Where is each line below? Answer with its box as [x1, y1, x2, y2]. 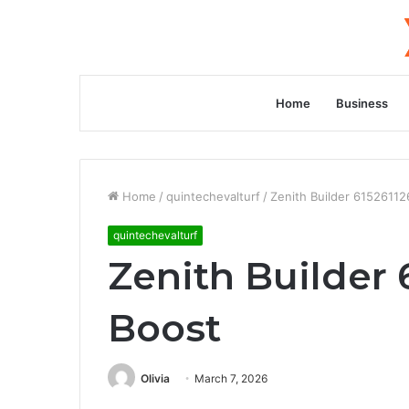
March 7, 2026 [194, 372, 267, 385]
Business [335, 96, 388, 110]
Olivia [141, 372, 170, 385]
